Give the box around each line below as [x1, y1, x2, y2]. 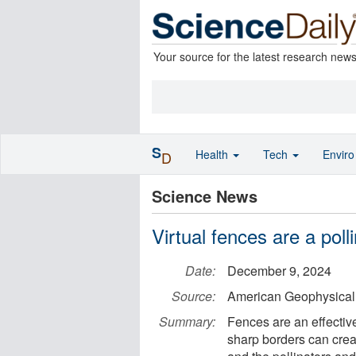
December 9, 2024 [227, 261, 331, 280]
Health [195, 146, 231, 162]
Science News [152, 184, 257, 207]
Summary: [159, 312, 215, 331]
